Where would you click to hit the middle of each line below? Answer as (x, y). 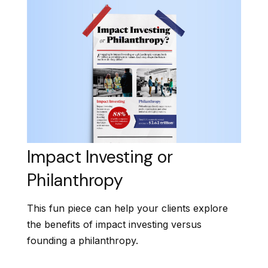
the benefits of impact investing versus (114, 225)
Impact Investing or (100, 157)
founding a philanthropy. (83, 241)
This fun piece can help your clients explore (127, 208)
